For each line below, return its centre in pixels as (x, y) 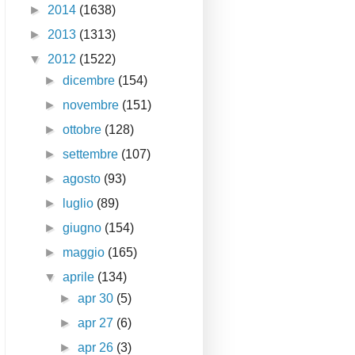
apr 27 (97, 323)
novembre (93, 105)
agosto (84, 179)
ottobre (84, 130)
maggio (86, 253)
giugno (84, 228)
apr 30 (97, 299)
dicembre (91, 81)
